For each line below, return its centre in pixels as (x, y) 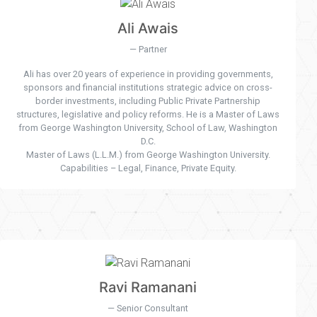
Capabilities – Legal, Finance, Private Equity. (148, 168)
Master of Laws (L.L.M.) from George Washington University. (148, 155)
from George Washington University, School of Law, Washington (148, 128)
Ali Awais (148, 29)
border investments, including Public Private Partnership (148, 101)
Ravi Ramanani (148, 287)
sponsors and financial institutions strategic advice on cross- (148, 88)
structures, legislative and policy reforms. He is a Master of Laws (148, 115)
